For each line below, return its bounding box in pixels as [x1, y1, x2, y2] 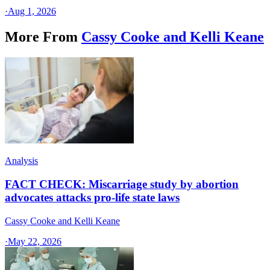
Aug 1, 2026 [8, 6, 56, 17]
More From [5, 29, 78, 45]
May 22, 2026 [8, 236, 61, 246]
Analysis [5, 155, 38, 166]
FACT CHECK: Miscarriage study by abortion [5, 178, 239, 190]
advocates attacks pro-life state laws [5, 191, 180, 204]
